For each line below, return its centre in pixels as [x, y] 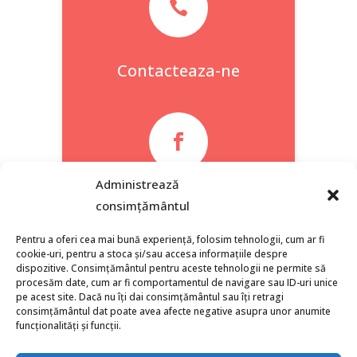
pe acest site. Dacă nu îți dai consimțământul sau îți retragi [150, 297]
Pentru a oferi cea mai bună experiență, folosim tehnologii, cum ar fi [170, 239]
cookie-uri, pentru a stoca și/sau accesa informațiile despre [152, 254]
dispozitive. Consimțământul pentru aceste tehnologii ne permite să [171, 268]
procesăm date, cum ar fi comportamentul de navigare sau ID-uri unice [177, 282]
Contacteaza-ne [178, 71]
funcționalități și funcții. [69, 326]
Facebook [178, 205]
